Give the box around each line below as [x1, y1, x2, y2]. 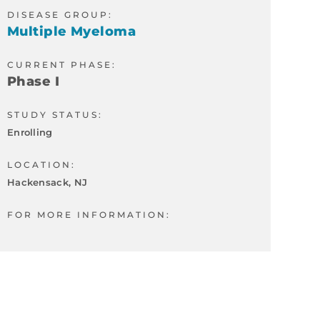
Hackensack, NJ [6, 176, 88, 189]
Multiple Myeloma [6, 24, 136, 40]
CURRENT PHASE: [6, 59, 116, 71]
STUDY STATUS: [6, 109, 103, 121]
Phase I [6, 74, 60, 90]
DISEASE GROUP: [6, 9, 113, 21]
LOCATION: [6, 159, 76, 171]
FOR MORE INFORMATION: [6, 209, 171, 221]
